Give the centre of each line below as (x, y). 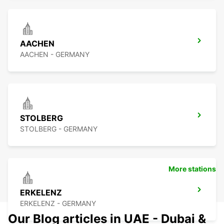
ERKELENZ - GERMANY (58, 203)
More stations (192, 169)
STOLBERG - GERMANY (59, 129)
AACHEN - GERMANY (55, 54)
